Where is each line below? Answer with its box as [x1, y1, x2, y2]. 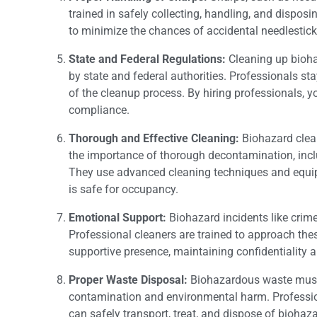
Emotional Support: [69, 210, 166, 224]
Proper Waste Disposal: [69, 272, 188, 287]
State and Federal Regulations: [69, 52, 226, 66]
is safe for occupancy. [69, 182, 178, 196]
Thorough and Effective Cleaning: [69, 131, 242, 145]
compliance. [69, 103, 129, 117]
